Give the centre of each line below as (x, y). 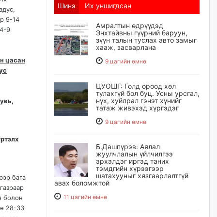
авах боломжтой (82, 183)
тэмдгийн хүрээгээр (130, 168)
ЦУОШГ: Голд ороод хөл (136, 86)
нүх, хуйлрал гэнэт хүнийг (139, 101)
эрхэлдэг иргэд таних (132, 161)
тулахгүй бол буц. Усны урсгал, (148, 93)
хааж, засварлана (126, 47)
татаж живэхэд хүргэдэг (137, 108)
